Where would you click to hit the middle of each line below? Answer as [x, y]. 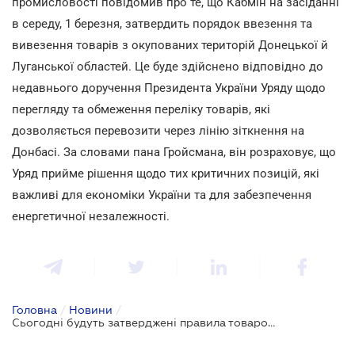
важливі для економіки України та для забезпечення [162, 195]
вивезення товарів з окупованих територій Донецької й [170, 45]
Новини [91, 309]
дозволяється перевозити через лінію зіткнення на [158, 130]
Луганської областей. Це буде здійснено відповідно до [168, 66]
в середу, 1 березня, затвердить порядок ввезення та [162, 23]
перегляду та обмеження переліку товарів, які [141, 109]
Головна [34, 309]
